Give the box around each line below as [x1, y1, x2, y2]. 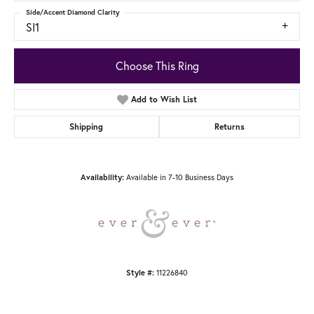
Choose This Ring [115, 57, 199, 73]
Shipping [69, 121, 104, 132]
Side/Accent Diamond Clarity [26, 8, 120, 18]
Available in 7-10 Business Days [126, 171, 233, 182]
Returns [214, 121, 245, 132]
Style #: [126, 267, 154, 278]
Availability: [81, 172, 124, 182]
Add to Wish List [131, 93, 198, 104]
